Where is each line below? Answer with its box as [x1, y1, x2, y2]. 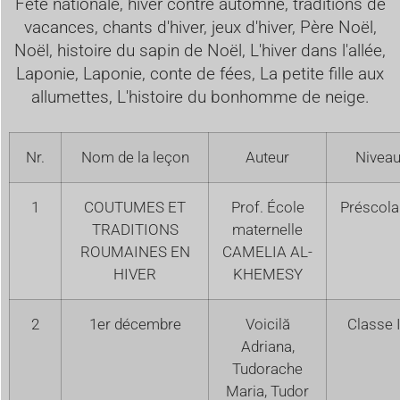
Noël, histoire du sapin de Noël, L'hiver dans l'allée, [14, 39, 386, 61]
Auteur [246, 147, 289, 166]
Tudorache [232, 359, 303, 378]
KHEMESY [232, 264, 303, 283]
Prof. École [230, 197, 304, 216]
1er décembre [88, 314, 181, 333]
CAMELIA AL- [222, 242, 312, 261]
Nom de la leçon [80, 147, 189, 166]
